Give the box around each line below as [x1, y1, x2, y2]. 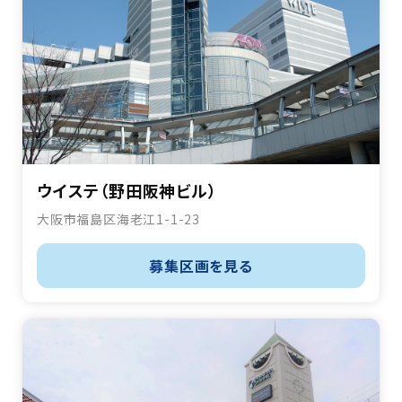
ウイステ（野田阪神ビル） [37, 179, 217, 203]
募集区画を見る [149, 255, 253, 277]
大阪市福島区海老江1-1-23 [37, 210, 201, 229]
